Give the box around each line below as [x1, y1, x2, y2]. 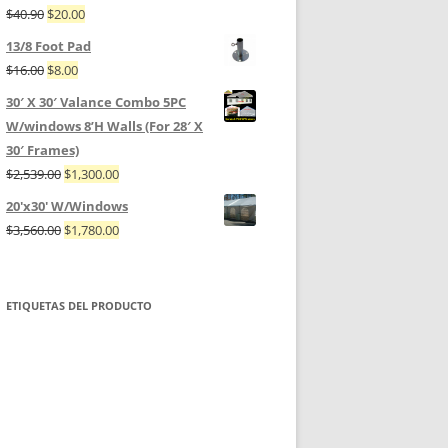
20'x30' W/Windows [6, 197, 128, 216]
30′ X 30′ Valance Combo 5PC [6, 93, 186, 112]
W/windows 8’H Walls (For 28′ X [6, 117, 203, 136]
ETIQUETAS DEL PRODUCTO [6, 298, 152, 314]
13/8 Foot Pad [6, 37, 91, 56]
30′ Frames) [6, 141, 79, 160]
